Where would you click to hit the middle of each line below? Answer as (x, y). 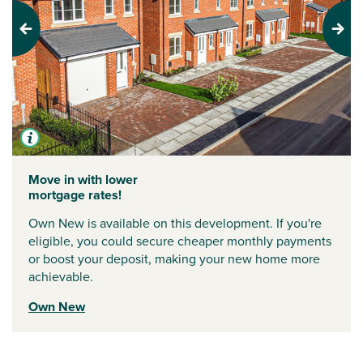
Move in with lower (83, 179)
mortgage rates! (75, 194)
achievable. (62, 276)
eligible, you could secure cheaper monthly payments (180, 241)
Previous (36, 36)
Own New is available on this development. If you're (175, 223)
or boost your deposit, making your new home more (174, 258)
